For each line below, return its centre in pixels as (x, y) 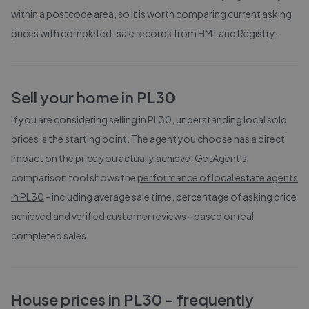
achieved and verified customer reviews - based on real (132, 216)
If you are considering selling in (79, 119)
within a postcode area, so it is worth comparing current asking (151, 14)
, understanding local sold (229, 119)
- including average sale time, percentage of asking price (171, 197)
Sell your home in (74, 97)
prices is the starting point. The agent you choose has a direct (148, 139)
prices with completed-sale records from (104, 33)
